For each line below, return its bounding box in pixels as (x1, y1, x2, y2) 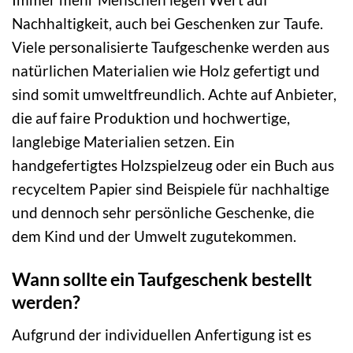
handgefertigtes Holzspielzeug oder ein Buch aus (12, 156, 334, 175)
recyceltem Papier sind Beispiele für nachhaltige (12, 180, 329, 199)
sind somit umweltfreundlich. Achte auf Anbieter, (12, 85, 336, 104)
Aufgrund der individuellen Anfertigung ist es (12, 325, 311, 344)
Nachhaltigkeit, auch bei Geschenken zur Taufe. (12, 14, 323, 33)
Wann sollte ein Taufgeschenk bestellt (12, 268, 312, 291)
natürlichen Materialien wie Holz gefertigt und (12, 61, 320, 80)
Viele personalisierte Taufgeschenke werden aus (12, 38, 329, 57)
